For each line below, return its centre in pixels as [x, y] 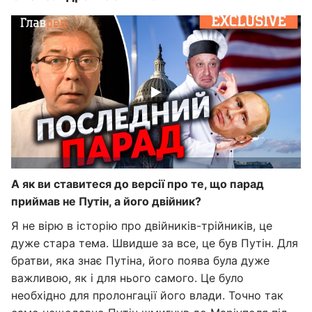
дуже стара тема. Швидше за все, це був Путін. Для [155, 243]
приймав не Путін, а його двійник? [106, 201]
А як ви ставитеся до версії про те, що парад [138, 184]
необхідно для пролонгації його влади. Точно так [147, 295]
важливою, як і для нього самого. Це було [127, 278]
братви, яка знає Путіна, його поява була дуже [140, 260]
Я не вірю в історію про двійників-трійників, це [142, 226]
